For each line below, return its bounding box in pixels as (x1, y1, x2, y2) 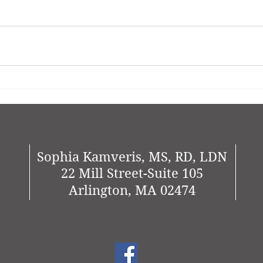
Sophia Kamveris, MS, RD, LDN (36, 149, 227, 165)
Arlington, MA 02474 (68, 183, 195, 198)
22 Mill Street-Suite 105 (60, 166, 203, 181)
